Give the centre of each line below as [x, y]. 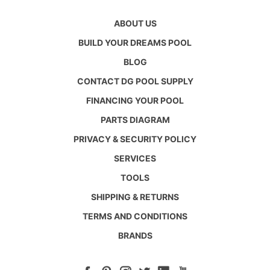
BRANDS [135, 235]
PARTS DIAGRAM [135, 119]
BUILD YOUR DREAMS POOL [135, 42]
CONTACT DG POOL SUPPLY [135, 81]
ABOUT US [135, 23]
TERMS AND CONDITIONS [135, 216]
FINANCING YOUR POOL [135, 100]
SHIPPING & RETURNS [135, 196]
